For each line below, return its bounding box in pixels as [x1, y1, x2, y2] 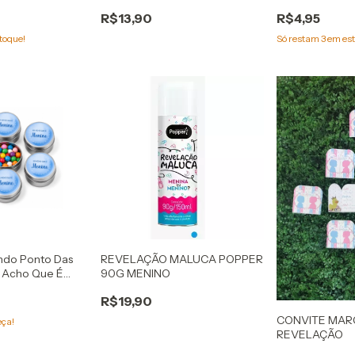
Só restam [277, 32, 322, 44]
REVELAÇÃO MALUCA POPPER [100, 252, 263, 267]
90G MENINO [100, 266, 170, 281]
